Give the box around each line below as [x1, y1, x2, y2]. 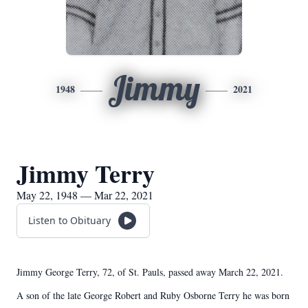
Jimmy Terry [16, 155, 155, 191]
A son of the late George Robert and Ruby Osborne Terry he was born [16, 289, 289, 302]
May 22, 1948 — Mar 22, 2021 [16, 188, 153, 202]
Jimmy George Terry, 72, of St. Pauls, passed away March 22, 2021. [16, 265, 283, 278]
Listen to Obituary [28, 214, 111, 227]
